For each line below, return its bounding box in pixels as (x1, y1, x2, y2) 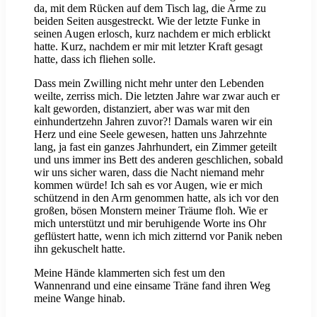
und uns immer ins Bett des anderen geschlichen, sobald (34, 154, 283, 166)
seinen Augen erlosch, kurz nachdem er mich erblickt (34, 28, 270, 40)
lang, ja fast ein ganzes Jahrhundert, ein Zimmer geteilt (34, 141, 277, 154)
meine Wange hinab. (34, 292, 125, 305)
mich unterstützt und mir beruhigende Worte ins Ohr (34, 217, 266, 230)
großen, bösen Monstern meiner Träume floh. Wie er (34, 204, 267, 217)
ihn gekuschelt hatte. (34, 243, 125, 255)
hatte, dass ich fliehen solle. (34, 53, 156, 66)
